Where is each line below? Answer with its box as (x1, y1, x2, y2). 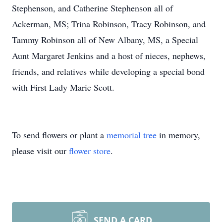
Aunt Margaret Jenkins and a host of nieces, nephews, (12, 50, 206, 61)
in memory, (157, 129, 200, 141)
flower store (69, 145, 111, 157)
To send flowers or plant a (12, 129, 107, 141)
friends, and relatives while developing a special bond (12, 65, 205, 77)
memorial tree (107, 129, 157, 141)
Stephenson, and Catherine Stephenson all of (12, 2, 173, 14)
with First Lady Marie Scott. (12, 81, 114, 93)
